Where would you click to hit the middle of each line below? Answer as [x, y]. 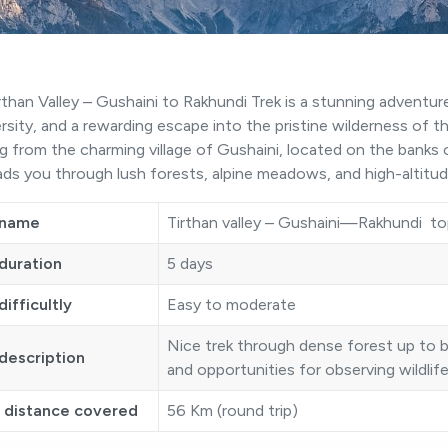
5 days [190, 263]
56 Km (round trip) [232, 410]
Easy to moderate [231, 304]
